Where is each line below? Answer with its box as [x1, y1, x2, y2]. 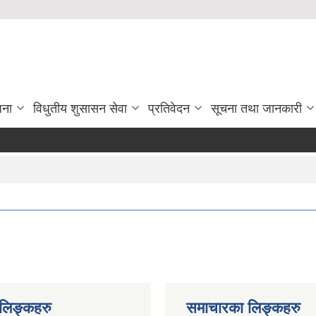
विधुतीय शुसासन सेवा [33, 102, 127, 116]
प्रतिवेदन [148, 102, 190, 116]
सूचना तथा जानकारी [211, 102, 302, 116]
